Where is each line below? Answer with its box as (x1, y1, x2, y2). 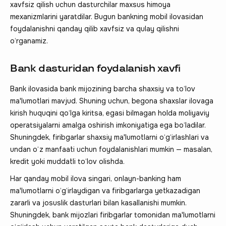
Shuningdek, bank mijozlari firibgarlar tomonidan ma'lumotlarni (10, 210, 215, 219)
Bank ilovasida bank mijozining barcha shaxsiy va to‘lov (10, 84, 195, 93)
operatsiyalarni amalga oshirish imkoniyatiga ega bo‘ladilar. (10, 120, 206, 130)
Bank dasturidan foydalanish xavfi (10, 62, 181, 75)
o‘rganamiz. (10, 36, 48, 45)
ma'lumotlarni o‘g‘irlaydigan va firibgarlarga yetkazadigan (10, 186, 200, 195)
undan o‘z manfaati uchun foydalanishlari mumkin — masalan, (10, 144, 212, 154)
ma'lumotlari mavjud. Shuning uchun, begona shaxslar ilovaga (10, 96, 213, 105)
